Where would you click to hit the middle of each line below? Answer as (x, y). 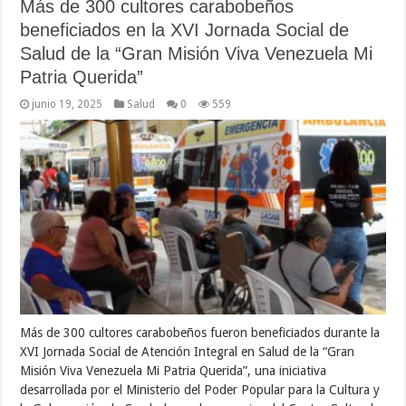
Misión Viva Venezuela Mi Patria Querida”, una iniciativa (174, 370)
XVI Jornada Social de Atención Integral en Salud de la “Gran (188, 351)
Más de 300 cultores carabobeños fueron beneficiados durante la (200, 332)
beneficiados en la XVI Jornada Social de (185, 30)
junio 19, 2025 (68, 105)
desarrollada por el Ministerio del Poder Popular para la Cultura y (200, 389)
